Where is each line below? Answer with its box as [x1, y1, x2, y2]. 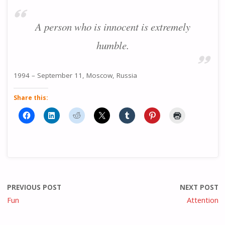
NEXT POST [179, 183, 218, 192]
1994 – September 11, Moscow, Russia [14, 70, 138, 80]
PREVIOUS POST [7, 183, 61, 192]
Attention [186, 195, 218, 205]
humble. [96, 38, 129, 52]
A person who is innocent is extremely [35, 19, 190, 34]
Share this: [14, 93, 49, 102]
